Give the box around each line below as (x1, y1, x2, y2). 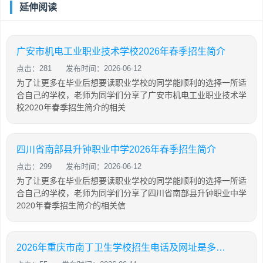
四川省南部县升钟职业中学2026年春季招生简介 (16, 144, 216, 154)
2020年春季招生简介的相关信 (16, 201, 126, 210)
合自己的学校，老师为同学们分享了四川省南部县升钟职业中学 (16, 188, 247, 198)
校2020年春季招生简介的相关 (16, 103, 126, 112)
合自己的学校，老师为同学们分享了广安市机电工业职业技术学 (16, 90, 247, 100)
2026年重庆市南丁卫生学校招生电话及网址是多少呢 (216, 242, 225, 252)
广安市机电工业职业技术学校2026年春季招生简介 (16, 46, 225, 56)
